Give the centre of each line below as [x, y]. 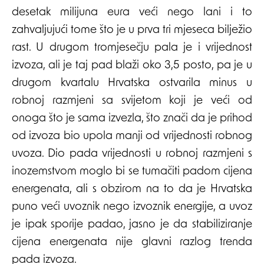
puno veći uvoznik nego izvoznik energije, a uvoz [132, 207]
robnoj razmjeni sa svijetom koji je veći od [132, 101]
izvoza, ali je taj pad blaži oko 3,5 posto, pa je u [132, 66]
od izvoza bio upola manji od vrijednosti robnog [132, 137]
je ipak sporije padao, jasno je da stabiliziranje [132, 225]
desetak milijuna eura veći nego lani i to [132, 13]
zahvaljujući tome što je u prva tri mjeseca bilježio [132, 31]
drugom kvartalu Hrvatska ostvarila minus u [132, 84]
